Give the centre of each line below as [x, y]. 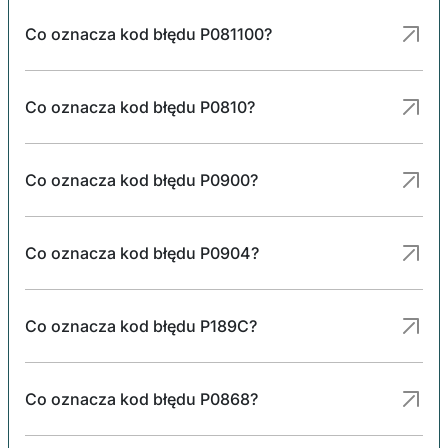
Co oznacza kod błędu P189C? [141, 325]
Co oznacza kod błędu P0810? [140, 106]
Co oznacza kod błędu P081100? [148, 33]
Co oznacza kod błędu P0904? [142, 252]
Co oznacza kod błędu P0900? [141, 179]
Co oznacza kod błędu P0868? [141, 398]
